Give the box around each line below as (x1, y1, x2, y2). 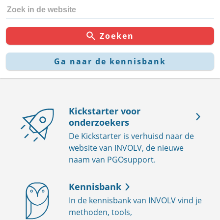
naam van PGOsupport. (69, 154, 156, 165)
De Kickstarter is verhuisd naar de (69, 130, 194, 141)
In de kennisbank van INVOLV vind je (69, 194, 202, 206)
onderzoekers (69, 116, 129, 128)
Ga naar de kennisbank (54, 55, 166, 67)
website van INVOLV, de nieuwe (69, 142, 184, 153)
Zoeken (100, 30, 134, 41)
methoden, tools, (69, 206, 132, 218)
